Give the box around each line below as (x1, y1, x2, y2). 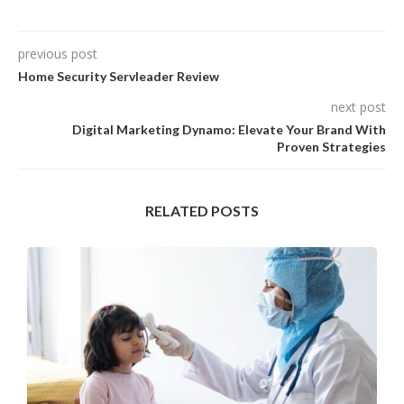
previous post (18, 44, 97, 62)
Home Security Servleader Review (18, 68, 219, 84)
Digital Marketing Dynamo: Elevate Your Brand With (72, 121, 386, 137)
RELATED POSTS (145, 201, 259, 219)
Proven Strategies (277, 138, 386, 154)
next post (331, 97, 386, 115)
